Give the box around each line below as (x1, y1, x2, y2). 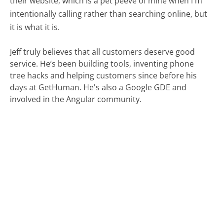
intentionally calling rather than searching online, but (10, 8, 208, 19)
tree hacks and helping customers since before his (10, 70, 197, 81)
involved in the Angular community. (10, 93, 142, 105)
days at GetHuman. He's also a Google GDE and (10, 81, 187, 93)
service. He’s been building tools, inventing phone (10, 58, 194, 69)
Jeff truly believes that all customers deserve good (10, 46, 195, 57)
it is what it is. (10, 21, 60, 33)
